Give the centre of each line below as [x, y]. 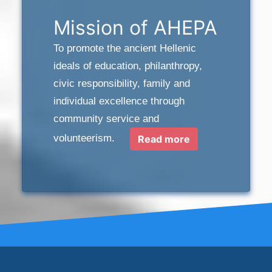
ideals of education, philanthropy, [127, 66]
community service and [106, 119]
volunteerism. [91, 138]
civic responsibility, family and [121, 83]
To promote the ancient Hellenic [124, 48]
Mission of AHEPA [135, 28]
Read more [164, 139]
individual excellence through [119, 101]
